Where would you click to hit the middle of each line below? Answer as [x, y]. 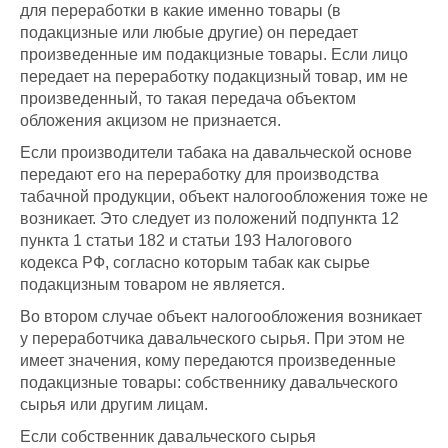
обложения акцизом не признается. [150, 121]
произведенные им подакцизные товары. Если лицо [214, 55]
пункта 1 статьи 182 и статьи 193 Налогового [186, 241]
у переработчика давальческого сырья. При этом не [212, 339]
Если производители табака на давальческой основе [216, 153]
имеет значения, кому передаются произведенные [208, 361]
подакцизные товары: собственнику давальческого [209, 383]
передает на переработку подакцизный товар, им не [214, 77]
